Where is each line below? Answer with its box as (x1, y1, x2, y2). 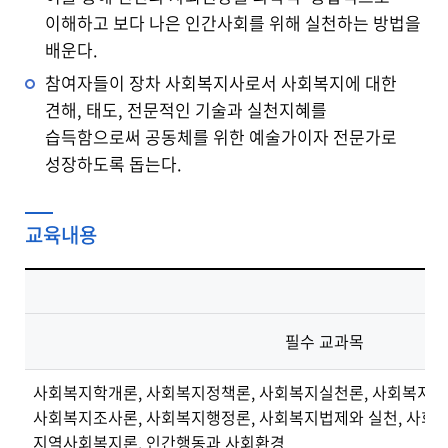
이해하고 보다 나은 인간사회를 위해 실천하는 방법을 (45, 10, 421, 36)
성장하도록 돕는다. (45, 151, 182, 177)
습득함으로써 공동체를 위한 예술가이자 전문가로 (45, 124, 397, 150)
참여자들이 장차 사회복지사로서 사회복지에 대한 (45, 70, 397, 96)
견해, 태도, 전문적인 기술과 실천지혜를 (45, 97, 327, 123)
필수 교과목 (285, 329, 364, 354)
